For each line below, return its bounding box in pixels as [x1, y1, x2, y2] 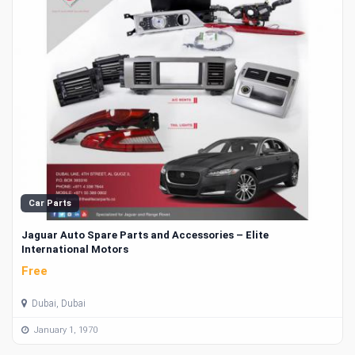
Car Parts [29, 198, 71, 209]
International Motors [21, 243, 128, 256]
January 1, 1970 [32, 325, 97, 336]
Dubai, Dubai [29, 297, 86, 309]
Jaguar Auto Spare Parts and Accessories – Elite [21, 229, 269, 242]
